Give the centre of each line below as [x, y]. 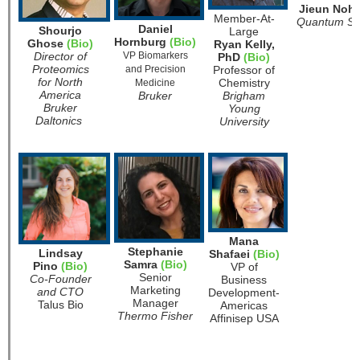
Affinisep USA [244, 319]
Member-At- [244, 19]
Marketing [155, 290]
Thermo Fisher [155, 316]
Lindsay [60, 254]
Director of [60, 57]
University [244, 122]
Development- [244, 293]
